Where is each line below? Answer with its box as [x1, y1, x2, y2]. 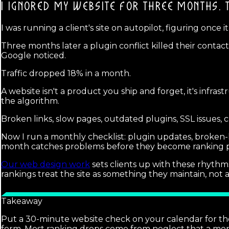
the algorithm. [1, 96, 59, 106]
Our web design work [1, 159, 90, 169]
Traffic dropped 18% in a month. [1, 68, 131, 78]
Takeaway [1, 196, 42, 206]
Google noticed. [1, 50, 66, 60]
